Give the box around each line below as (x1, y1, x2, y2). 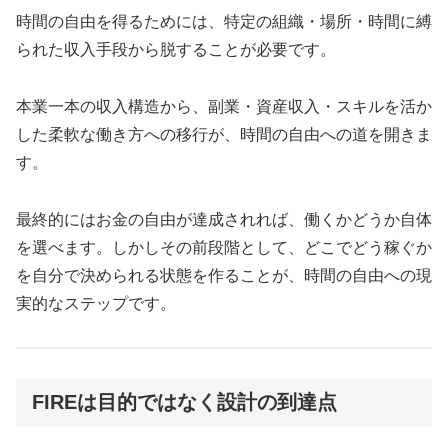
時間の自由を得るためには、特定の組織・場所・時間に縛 (16, 13, 432, 31)
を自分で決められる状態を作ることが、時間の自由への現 (16, 267, 432, 285)
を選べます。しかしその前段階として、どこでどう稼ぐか (16, 239, 432, 257)
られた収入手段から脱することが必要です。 (16, 41, 336, 59)
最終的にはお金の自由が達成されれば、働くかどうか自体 (16, 211, 432, 229)
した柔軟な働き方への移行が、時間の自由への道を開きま (16, 126, 432, 144)
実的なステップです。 (16, 295, 176, 313)
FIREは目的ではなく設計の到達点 (32, 390, 337, 413)
